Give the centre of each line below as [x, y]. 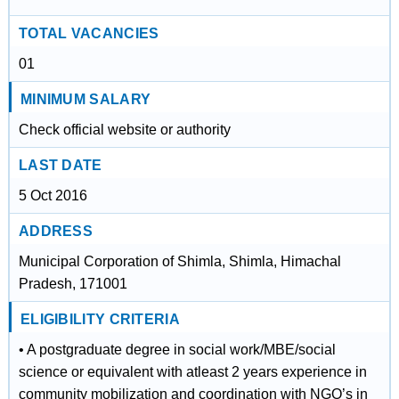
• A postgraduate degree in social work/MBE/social [177, 350]
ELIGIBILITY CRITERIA [100, 319]
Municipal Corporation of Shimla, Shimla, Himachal [179, 261]
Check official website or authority [124, 130]
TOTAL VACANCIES [89, 33]
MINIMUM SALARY [85, 99]
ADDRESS [56, 231]
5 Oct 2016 [53, 195]
